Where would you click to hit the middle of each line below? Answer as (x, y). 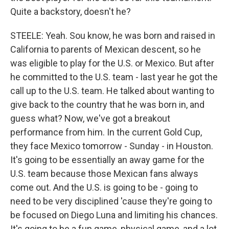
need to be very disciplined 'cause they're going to (111, 201)
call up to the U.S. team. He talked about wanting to (112, 91)
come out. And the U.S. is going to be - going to (104, 187)
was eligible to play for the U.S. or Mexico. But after (112, 63)
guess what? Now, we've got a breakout (90, 118)
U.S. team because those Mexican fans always (104, 174)
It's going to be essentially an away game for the (107, 160)
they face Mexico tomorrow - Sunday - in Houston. (112, 146)
